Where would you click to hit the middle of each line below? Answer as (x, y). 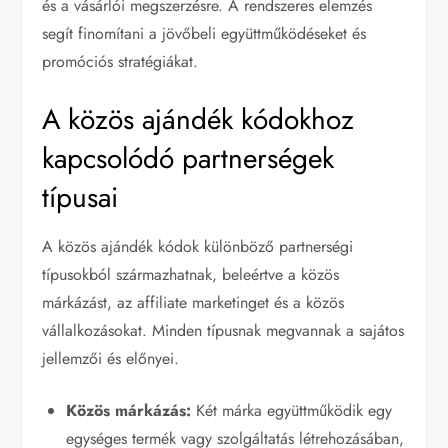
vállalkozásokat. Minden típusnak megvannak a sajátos (223, 330)
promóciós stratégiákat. (120, 61)
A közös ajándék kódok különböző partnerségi (198, 246)
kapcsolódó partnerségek (188, 158)
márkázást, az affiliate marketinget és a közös (193, 302)
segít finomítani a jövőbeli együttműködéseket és (204, 33)
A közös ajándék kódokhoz (198, 119)
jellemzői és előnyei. (111, 358)
